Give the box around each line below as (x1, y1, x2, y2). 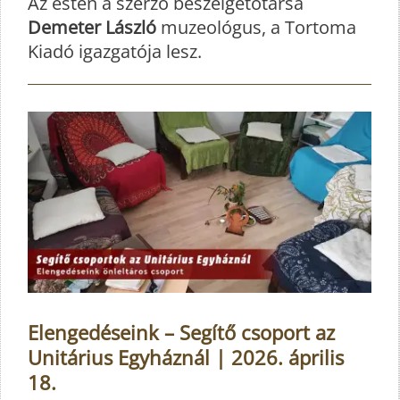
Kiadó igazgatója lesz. (28, 39, 202, 64)
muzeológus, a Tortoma (156, 15, 356, 40)
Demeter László (28, 15, 156, 40)
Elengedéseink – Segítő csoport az (28, 318, 335, 346)
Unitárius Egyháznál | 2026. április (28, 343, 344, 371)
